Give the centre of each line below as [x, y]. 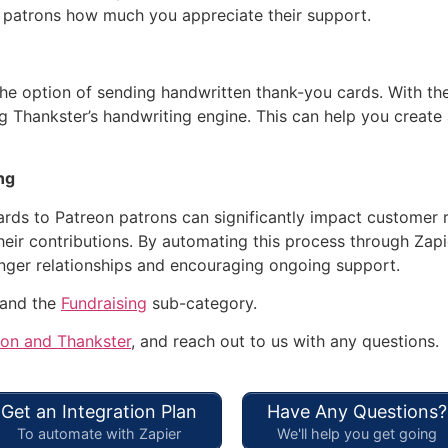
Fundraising [104, 303]
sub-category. [202, 303]
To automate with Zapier [99, 433]
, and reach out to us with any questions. [285, 341]
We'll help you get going [357, 433]
